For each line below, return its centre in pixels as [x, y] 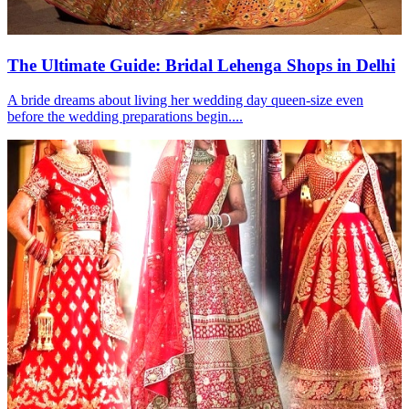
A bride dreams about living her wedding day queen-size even [185, 100]
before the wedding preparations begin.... [125, 117]
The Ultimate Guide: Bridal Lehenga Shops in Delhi [201, 65]
